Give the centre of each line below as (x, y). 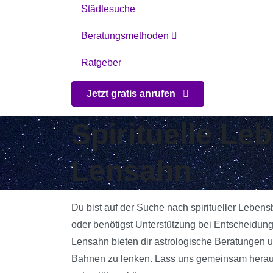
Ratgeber (101, 62)
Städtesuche (108, 9)
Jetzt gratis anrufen (132, 93)
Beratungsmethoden (126, 35)
